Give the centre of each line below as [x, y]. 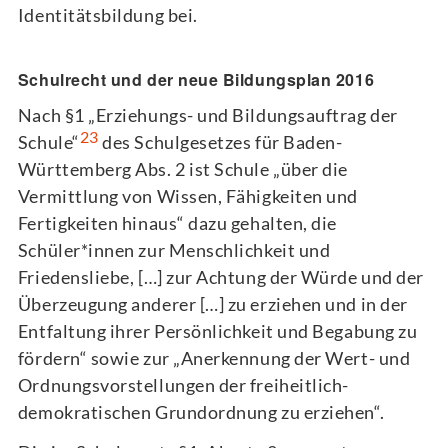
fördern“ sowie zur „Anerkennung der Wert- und [214, 357]
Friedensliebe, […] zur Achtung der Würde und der [220, 276]
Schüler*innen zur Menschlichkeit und [174, 249]
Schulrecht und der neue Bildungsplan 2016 [196, 79]
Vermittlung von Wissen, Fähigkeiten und [187, 195]
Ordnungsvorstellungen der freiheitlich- [183, 384]
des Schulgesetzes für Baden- [220, 141]
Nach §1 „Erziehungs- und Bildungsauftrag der [207, 114]
